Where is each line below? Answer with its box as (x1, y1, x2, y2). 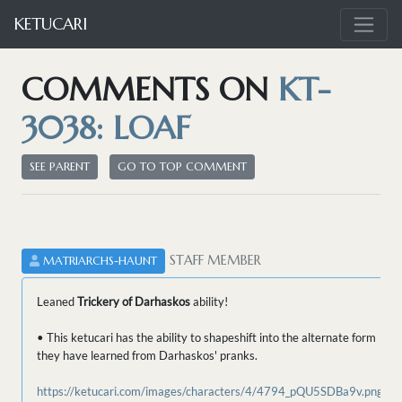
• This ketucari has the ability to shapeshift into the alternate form (37, 330, 376, 345)
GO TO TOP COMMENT (118, 160, 247, 175)
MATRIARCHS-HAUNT (43, 254, 157, 269)
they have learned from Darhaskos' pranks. (37, 348, 258, 363)
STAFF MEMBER (170, 252, 261, 268)
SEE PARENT (30, 160, 90, 175)
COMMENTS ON (22, 69, 278, 110)
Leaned (37, 294, 77, 310)
